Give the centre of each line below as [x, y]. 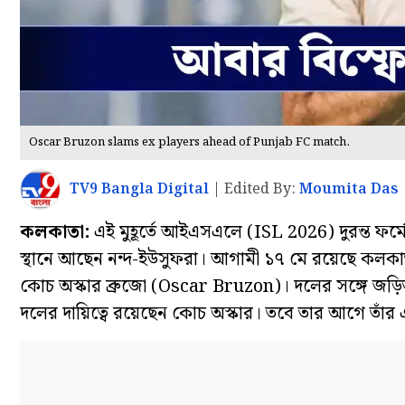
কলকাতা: [55, 233]
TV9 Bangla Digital [139, 189]
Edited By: [262, 189]
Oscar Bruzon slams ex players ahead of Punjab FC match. [189, 143]
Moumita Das [349, 189]
